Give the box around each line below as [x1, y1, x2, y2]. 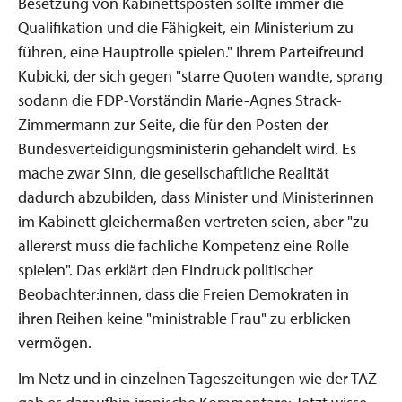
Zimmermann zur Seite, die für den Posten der [18, 113, 328, 135]
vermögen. [18, 331, 92, 353]
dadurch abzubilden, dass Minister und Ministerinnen [18, 186, 374, 207]
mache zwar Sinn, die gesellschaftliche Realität [18, 162, 329, 183]
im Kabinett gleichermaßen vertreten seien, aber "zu [18, 210, 369, 232]
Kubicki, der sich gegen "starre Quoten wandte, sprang [18, 65, 383, 86]
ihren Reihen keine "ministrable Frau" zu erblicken [18, 307, 351, 328]
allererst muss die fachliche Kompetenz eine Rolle [18, 234, 349, 256]
